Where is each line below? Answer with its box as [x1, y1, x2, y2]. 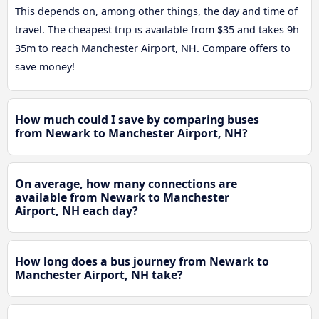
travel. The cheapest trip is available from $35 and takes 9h [15, 23, 299, 37]
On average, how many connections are [15, 176, 237, 192]
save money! [15, 60, 75, 74]
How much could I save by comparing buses [15, 112, 259, 128]
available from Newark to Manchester [15, 189, 229, 206]
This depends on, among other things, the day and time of [15, 4, 298, 19]
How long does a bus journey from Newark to [15, 253, 269, 270]
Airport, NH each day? [15, 203, 138, 219]
